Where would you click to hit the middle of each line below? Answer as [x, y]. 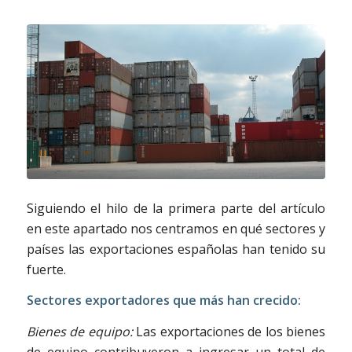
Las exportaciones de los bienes [231, 331]
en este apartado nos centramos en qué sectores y [176, 228]
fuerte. [46, 269]
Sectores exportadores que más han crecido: [163, 301]
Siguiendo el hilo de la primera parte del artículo [176, 208]
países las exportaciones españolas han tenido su [176, 249]
